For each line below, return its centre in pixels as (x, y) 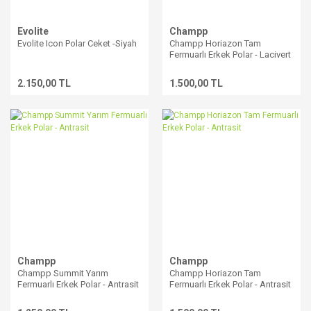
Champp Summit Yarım (63, 273)
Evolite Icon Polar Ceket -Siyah (77, 43)
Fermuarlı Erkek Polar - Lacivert (230, 54)
